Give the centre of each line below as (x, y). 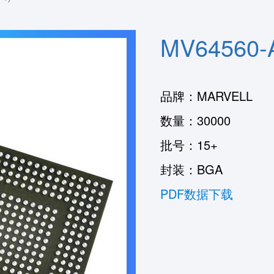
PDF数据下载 (197, 194)
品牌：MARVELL (206, 96)
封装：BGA (191, 169)
